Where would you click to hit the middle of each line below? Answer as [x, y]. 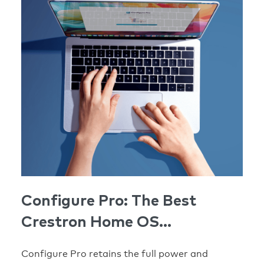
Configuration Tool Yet [104, 243]
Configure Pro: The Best [109, 201]
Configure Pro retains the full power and [115, 253]
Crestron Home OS [90, 222]
